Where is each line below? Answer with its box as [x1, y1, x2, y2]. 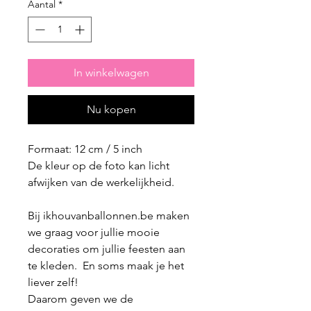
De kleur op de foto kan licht [28, 159, 169, 173]
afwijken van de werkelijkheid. [28, 176, 174, 190]
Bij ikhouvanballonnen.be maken [28, 209, 190, 223]
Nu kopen [86, 103, 136, 117]
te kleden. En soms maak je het [28, 259, 184, 273]
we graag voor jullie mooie [28, 226, 160, 239]
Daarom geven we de [28, 292, 133, 306]
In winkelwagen [73, 66, 149, 80]
